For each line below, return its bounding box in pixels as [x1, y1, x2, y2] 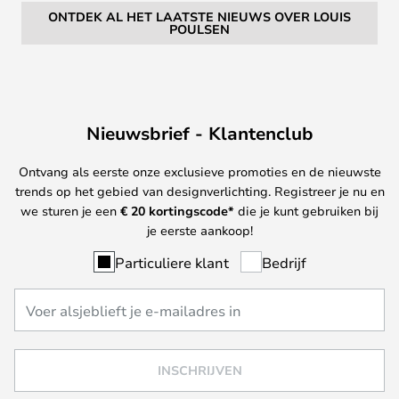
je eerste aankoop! [146, 221, 253, 239]
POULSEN [169, 20, 230, 37]
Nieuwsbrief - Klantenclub [85, 120, 313, 145]
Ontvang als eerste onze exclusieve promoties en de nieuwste [18, 162, 381, 180]
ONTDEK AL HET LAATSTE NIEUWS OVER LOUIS [48, 7, 351, 25]
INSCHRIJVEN [157, 362, 242, 379]
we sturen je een [20, 201, 120, 219]
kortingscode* [145, 201, 234, 219]
